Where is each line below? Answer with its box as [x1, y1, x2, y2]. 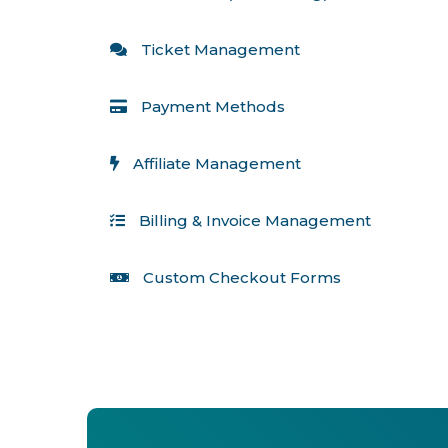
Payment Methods [140, 96, 285, 116]
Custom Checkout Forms [142, 267, 345, 287]
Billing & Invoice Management [138, 210, 371, 230]
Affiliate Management [132, 153, 301, 173]
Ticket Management [140, 39, 300, 59]
